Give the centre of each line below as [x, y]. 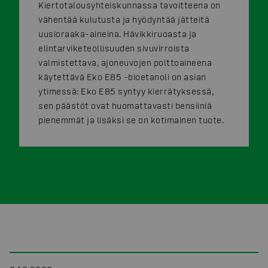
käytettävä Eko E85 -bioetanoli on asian [122, 77]
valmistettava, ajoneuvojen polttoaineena [125, 63]
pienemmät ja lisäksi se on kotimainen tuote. [131, 120]
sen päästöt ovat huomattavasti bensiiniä [125, 106]
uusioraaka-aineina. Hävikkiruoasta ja [118, 34]
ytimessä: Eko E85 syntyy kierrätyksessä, [126, 92]
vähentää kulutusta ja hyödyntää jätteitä [124, 20]
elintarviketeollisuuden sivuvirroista [114, 48]
